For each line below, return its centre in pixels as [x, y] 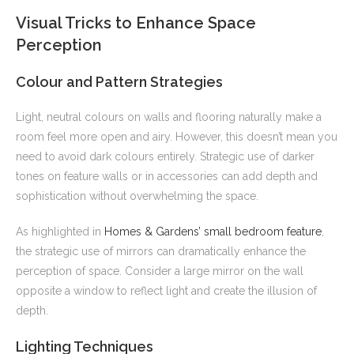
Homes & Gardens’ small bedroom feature [213, 232]
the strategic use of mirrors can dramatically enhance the [161, 252]
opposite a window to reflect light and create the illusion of [166, 291]
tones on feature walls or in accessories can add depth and [167, 177]
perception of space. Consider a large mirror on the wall [160, 271]
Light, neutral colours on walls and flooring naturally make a [169, 117]
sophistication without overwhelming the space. [137, 196]
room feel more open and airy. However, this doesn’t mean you [177, 137]
